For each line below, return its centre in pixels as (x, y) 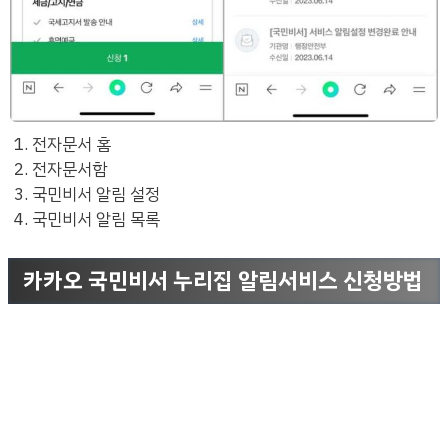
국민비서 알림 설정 (96, 194)
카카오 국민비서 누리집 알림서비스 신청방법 (223, 281)
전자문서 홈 (72, 144)
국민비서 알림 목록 (96, 219)
